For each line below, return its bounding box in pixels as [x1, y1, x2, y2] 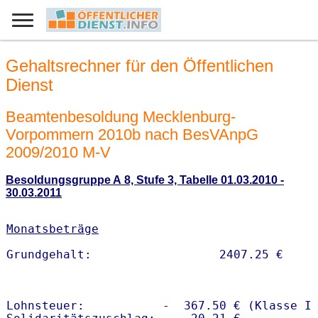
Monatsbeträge [6, 222, 99, 236]
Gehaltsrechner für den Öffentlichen [6, 56, 273, 76]
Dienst [6, 75, 53, 95]
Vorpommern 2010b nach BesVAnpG [6, 125, 258, 143]
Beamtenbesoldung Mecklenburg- [6, 107, 236, 126]
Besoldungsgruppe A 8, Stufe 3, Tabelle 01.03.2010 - [6, 174, 284, 187]
